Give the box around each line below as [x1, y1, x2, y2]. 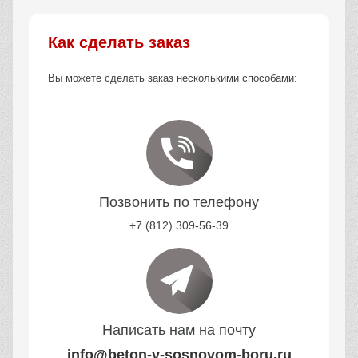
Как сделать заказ [48, 34, 190, 52]
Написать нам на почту [102, 322, 256, 339]
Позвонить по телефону [99, 194, 259, 211]
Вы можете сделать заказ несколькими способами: [48, 72, 297, 85]
